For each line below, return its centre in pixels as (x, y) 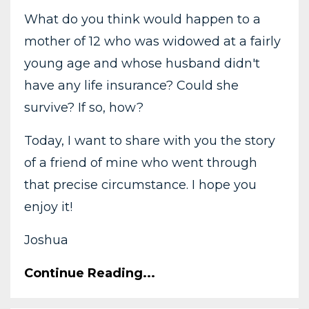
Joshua (46, 240)
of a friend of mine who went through (141, 162)
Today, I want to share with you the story (150, 140)
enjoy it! (48, 207)
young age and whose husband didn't (142, 63)
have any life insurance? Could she (131, 85)
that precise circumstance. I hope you (140, 185)
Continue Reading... (90, 273)
